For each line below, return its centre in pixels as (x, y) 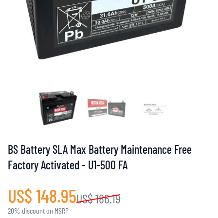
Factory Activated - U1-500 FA (68, 165)
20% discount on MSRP (38, 210)
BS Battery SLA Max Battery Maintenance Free (100, 149)
